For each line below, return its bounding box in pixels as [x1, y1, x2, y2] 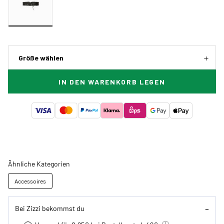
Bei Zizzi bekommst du [15, 203, 84, 213]
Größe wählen [18, 53, 63, 62]
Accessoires [14, 176, 46, 185]
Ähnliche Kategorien [8, 158, 70, 168]
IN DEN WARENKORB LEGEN [58, 77, 165, 86]
